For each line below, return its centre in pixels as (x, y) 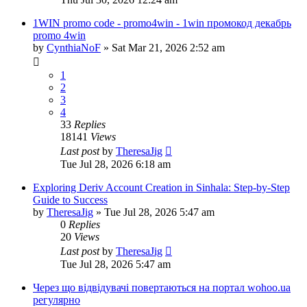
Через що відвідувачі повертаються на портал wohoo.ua (162, 287)
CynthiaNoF (74, 47)
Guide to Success (70, 199)
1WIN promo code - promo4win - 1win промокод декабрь (162, 23)
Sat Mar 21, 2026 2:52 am (168, 47)
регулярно (57, 299)
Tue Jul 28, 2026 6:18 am (115, 164)
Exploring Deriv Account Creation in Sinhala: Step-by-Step (161, 187)
